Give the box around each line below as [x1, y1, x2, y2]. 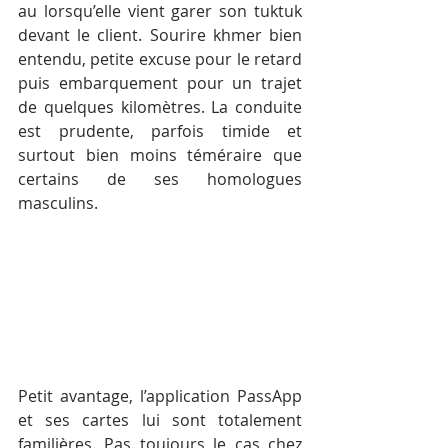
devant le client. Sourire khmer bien [18, 24, 302, 47]
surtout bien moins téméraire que [18, 144, 302, 167]
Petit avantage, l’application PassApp [18, 384, 302, 407]
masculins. [18, 192, 98, 215]
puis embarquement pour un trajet [18, 72, 302, 95]
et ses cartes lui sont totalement [18, 408, 302, 431]
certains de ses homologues [18, 168, 302, 191]
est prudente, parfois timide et [18, 120, 302, 143]
